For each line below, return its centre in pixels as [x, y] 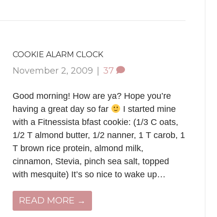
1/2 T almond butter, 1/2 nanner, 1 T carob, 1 [99, 135]
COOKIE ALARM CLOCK [58, 54]
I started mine [148, 109]
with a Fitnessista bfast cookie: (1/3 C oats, [95, 122]
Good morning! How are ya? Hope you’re [92, 96]
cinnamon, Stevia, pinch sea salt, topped [91, 161]
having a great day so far [62, 109]
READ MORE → [52, 201]
